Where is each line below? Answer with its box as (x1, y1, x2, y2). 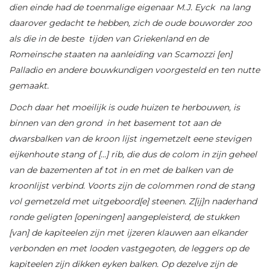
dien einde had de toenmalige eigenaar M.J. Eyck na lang (9, 2, 251, 13)
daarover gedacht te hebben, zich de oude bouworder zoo (9, 17, 252, 29)
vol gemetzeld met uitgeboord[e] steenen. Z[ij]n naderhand (9, 196, 257, 207)
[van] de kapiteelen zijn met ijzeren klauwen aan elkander (9, 227, 248, 239)
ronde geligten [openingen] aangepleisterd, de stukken (9, 212, 239, 223)
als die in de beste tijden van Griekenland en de (9, 33, 209, 45)
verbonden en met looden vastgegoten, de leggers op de (9, 243, 249, 254)
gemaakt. (9, 80, 49, 92)
